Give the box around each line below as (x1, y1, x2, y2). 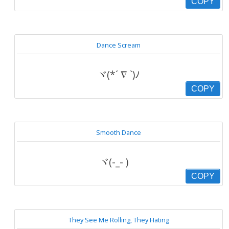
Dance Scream (97, 40, 141, 50)
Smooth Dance (96, 128, 141, 137)
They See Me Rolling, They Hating (68, 215, 169, 224)
